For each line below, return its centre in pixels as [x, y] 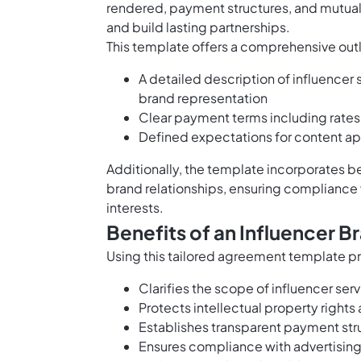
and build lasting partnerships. [198, 27]
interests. [135, 208]
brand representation [203, 98]
